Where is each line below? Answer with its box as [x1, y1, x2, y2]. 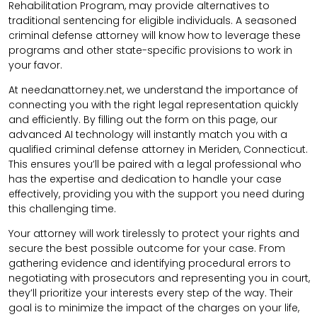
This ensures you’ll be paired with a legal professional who [8, 157, 301, 172]
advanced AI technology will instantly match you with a [8, 127, 287, 142]
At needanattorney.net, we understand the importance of [8, 83, 298, 98]
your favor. [8, 58, 62, 73]
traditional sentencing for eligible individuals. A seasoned [8, 13, 296, 28]
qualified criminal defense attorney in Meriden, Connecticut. [8, 142, 308, 157]
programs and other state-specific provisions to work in [8, 43, 292, 58]
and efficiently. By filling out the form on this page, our [8, 113, 277, 127]
